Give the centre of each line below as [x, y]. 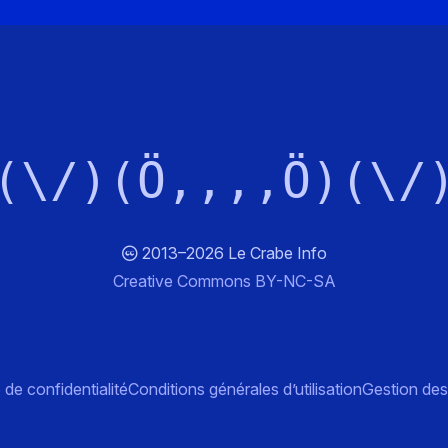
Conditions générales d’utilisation [245, 388]
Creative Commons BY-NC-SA [224, 280]
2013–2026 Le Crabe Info [232, 252]
